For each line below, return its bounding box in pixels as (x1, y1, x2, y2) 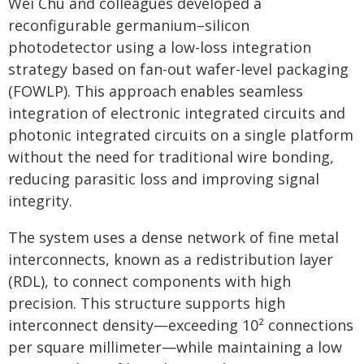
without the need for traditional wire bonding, (8, 147, 334, 167)
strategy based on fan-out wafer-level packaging (8, 59, 349, 79)
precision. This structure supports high (8, 293, 285, 313)
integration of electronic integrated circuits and (8, 103, 345, 123)
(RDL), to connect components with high (8, 271, 291, 291)
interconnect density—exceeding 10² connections (8, 315, 353, 335)
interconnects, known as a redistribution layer (8, 249, 333, 269)
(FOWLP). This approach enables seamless (8, 81, 303, 101)
